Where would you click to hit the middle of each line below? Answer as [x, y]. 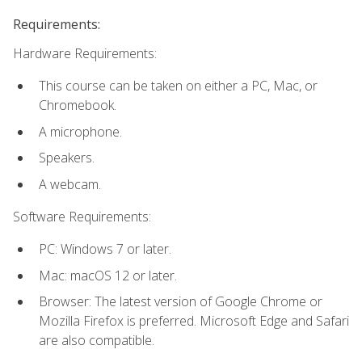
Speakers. [67, 158]
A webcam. [70, 184]
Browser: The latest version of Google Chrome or [181, 302]
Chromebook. [78, 105]
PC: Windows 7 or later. [105, 249]
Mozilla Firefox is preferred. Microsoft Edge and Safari [194, 321]
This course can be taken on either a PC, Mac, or [178, 85]
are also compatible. [97, 341]
